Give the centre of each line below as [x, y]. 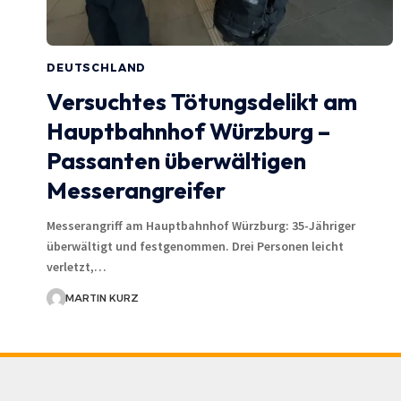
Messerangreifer [136, 190]
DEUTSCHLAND [97, 67]
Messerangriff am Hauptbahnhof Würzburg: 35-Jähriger [201, 225]
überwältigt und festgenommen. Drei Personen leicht [195, 246]
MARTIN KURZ [102, 298]
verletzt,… [77, 266]
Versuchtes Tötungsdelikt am [202, 101]
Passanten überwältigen [176, 160]
